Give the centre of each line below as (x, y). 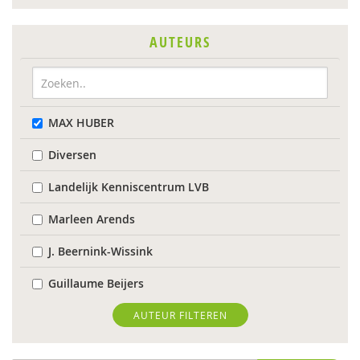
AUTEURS (180, 42)
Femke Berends (90, 315)
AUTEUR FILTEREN (180, 315)
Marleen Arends (92, 219)
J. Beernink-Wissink (100, 251)
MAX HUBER (81, 123)
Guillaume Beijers (96, 283)
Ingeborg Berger (92, 348)
